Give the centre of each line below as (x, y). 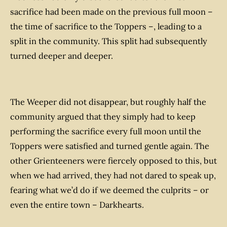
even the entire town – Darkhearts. (77, 204)
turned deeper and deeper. (62, 56)
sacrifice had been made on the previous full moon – (111, 12)
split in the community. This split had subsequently (109, 41)
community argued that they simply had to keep (103, 116)
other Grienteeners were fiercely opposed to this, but (113, 160)
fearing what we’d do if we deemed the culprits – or (109, 190)
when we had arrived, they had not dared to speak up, (113, 175)
